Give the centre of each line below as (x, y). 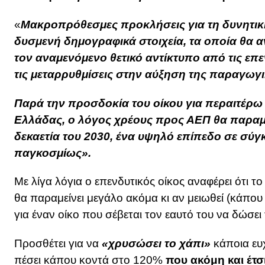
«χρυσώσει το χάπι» (156, 244)
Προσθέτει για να (58, 244)
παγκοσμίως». (53, 153)
